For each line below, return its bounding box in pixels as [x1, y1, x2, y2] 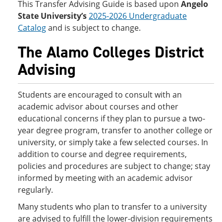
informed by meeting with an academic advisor [18, 172, 193, 183]
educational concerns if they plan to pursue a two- [18, 113, 205, 124]
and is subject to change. [46, 22, 141, 33]
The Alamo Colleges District [18, 42, 204, 62]
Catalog [18, 22, 46, 33]
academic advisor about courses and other [18, 101, 178, 112]
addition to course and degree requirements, [18, 149, 187, 160]
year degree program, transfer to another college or [18, 125, 213, 136]
